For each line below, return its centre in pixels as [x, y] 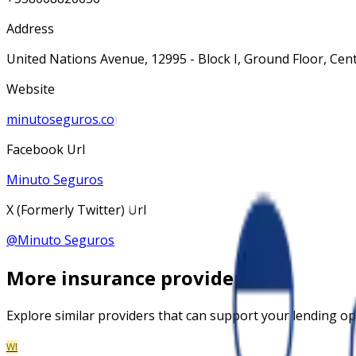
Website [31, 89]
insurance [108, 278]
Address [30, 29]
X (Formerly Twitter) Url [76, 210]
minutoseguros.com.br [74, 120]
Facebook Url [46, 150]
